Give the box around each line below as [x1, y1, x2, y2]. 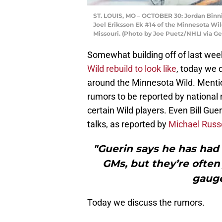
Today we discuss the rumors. [87, 197, 205, 208]
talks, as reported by [87, 118, 168, 129]
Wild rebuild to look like [87, 63, 176, 74]
